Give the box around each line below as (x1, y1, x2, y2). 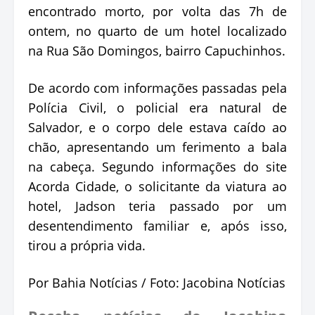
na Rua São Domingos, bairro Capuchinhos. (28, 41, 285, 59)
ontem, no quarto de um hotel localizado (28, 22, 287, 39)
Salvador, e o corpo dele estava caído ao (28, 118, 287, 136)
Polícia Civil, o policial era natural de (28, 98, 287, 116)
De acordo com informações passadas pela (28, 79, 287, 96)
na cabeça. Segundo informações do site (28, 157, 287, 175)
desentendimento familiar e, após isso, (28, 217, 287, 234)
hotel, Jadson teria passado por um (28, 197, 287, 214)
